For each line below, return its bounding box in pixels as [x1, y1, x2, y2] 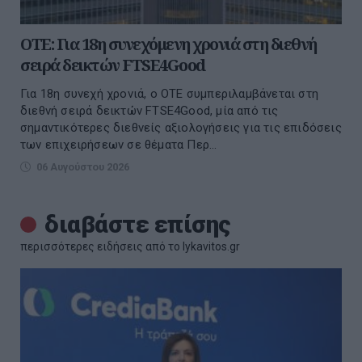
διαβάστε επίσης [44, 209, 231, 238]
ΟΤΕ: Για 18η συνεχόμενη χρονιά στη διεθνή [20, 32, 317, 55]
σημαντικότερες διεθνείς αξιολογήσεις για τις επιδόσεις [20, 120, 342, 135]
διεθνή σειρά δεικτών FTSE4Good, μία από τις [20, 103, 279, 118]
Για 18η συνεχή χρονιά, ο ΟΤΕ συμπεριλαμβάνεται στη [20, 86, 319, 101]
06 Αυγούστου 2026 [36, 160, 129, 173]
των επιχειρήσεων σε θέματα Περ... [20, 137, 217, 152]
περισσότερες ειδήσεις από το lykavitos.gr [20, 239, 240, 253]
